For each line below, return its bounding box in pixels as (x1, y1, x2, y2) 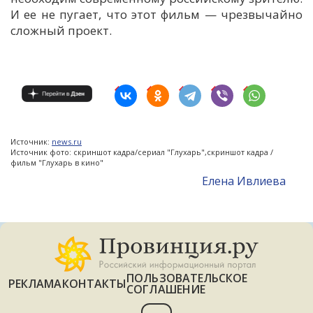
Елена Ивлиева (202, 173, 286, 189)
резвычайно (228, 6, 303, 22)
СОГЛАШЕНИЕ (126, 281, 206, 297)
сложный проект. (10, 22, 112, 38)
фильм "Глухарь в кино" (10, 156, 103, 168)
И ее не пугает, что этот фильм (10, 6, 205, 22)
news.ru (52, 136, 82, 147)
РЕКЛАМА (8, 275, 62, 291)
